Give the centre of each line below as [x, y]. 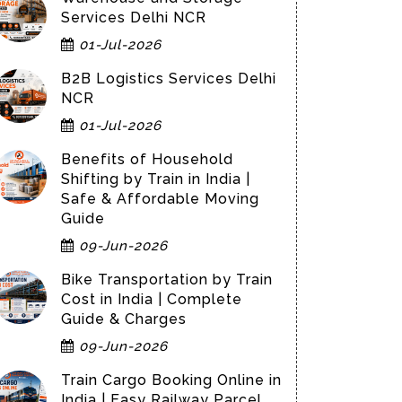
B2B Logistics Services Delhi [169, 79]
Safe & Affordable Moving [160, 199]
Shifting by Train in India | [156, 179]
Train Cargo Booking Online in [171, 380]
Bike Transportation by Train [167, 280]
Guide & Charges [124, 319]
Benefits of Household [147, 159]
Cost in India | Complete [152, 299]
